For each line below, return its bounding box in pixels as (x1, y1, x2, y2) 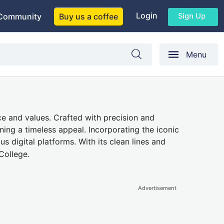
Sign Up (178, 11, 205, 20)
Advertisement (138, 184, 176, 192)
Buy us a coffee (59, 11, 118, 21)
